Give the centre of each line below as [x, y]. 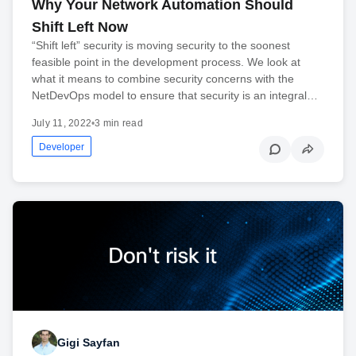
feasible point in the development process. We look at [166, 62]
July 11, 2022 [62, 123]
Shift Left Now [80, 27]
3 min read [119, 123]
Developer [62, 147]
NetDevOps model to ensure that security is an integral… [175, 95]
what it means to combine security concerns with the [163, 78]
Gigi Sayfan [89, 342]
